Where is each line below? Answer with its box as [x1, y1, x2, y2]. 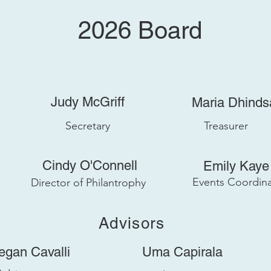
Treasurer [204, 119, 249, 132]
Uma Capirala [142, 244, 223, 260]
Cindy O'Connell [42, 158, 137, 173]
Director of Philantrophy [31, 176, 146, 189]
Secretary [65, 119, 110, 132]
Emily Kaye [203, 158, 269, 174]
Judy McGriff [51, 94, 125, 109]
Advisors [99, 214, 165, 232]
